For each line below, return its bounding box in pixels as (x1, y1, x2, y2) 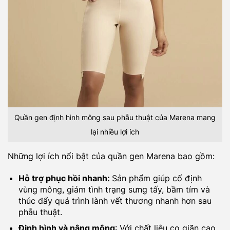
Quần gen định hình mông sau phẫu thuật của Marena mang (14, 113, 216, 122)
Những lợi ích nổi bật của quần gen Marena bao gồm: (8, 150, 215, 161)
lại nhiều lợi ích (91, 127, 139, 137)
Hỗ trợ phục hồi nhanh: (18, 172, 112, 183)
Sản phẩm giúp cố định (111, 172, 202, 183)
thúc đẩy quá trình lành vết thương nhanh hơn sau (18, 195, 212, 206)
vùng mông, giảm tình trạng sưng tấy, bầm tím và (18, 184, 210, 195)
